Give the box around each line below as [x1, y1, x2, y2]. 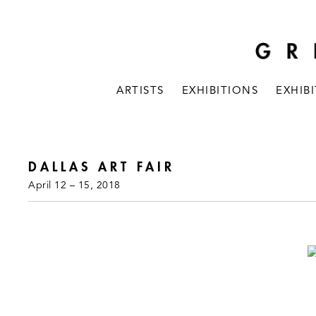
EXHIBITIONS [181, 85, 259, 98]
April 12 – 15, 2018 [28, 180, 121, 192]
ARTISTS [116, 85, 164, 98]
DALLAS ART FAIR [28, 159, 175, 175]
